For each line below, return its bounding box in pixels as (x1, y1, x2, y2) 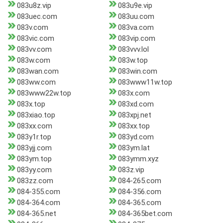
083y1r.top (17, 132, 51, 142)
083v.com (17, 23, 48, 32)
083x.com (117, 89, 150, 98)
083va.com (117, 23, 154, 32)
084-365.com (117, 198, 161, 208)
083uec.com (17, 12, 57, 21)
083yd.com (117, 132, 154, 142)
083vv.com (17, 45, 52, 54)
